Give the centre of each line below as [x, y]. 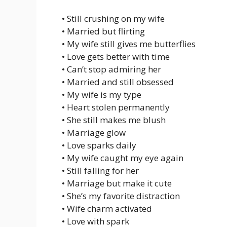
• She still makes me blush [114, 120]
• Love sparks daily [99, 145]
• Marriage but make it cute [117, 183]
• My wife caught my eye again [123, 158]
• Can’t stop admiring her [111, 69]
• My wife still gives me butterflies [129, 44]
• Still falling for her [100, 171]
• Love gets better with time [116, 56]
